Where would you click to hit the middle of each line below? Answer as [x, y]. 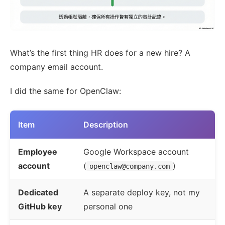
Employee [38, 151]
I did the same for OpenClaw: [66, 91]
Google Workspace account [136, 151]
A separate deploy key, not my [142, 192]
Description [106, 124]
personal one [108, 206]
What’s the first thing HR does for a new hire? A [100, 52]
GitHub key [40, 206]
